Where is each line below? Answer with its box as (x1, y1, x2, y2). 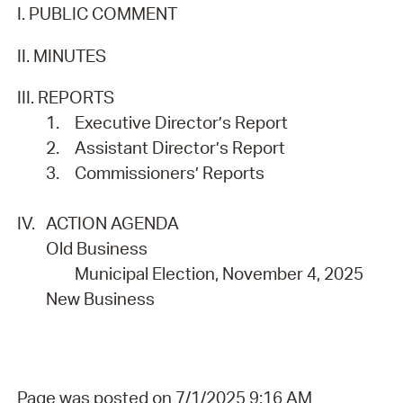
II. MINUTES (16, 44, 106, 67)
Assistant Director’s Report (74, 137, 285, 159)
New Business (45, 288, 155, 310)
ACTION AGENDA (45, 212, 179, 235)
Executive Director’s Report (74, 112, 288, 134)
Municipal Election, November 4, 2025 (74, 263, 363, 285)
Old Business (45, 237, 148, 260)
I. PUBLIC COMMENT (16, 2, 177, 24)
